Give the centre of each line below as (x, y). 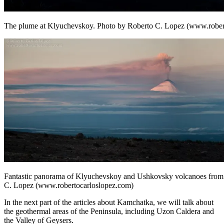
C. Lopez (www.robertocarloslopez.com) (69, 185)
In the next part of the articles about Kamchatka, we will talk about (109, 202)
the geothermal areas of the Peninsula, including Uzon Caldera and (109, 211)
